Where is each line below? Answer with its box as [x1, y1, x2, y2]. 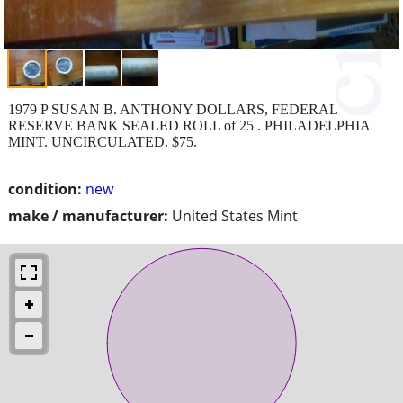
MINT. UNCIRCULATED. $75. [8, 133, 197, 149]
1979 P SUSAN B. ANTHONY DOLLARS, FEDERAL [8, 101, 337, 117]
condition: [8, 178, 82, 199]
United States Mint [172, 205, 298, 226]
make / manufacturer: [8, 205, 168, 226]
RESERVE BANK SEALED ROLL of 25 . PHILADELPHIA [8, 117, 370, 133]
